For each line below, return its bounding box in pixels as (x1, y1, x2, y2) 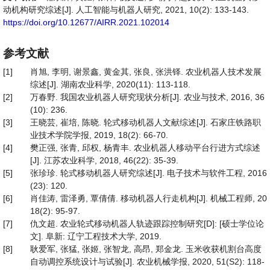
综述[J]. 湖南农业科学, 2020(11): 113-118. (30, 80, 190, 89)
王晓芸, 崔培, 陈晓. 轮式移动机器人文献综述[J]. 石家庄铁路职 (30, 118, 261, 127)
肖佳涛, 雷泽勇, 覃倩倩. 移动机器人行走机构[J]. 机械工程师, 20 (30, 193, 267, 203)
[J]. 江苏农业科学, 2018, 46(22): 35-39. (30, 155, 178, 165)
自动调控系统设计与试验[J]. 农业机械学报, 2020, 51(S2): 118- (30, 257, 265, 266)
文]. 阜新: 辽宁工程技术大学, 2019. (30, 231, 162, 241)
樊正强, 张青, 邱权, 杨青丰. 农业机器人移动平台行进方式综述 (30, 143, 260, 152)
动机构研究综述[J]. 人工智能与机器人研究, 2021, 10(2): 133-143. (3, 5, 249, 14)
